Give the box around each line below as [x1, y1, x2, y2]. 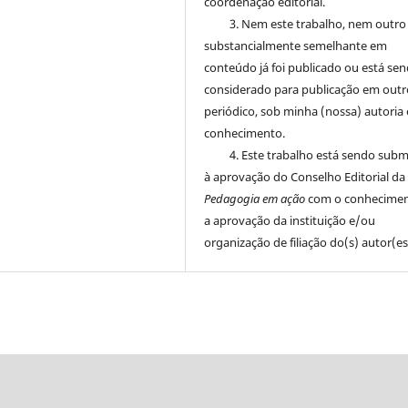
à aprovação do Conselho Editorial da [204, 168, 406, 185]
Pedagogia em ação [204, 189, 309, 207]
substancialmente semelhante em [204, 36, 388, 54]
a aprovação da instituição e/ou [204, 211, 376, 229]
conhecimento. [204, 124, 286, 141]
